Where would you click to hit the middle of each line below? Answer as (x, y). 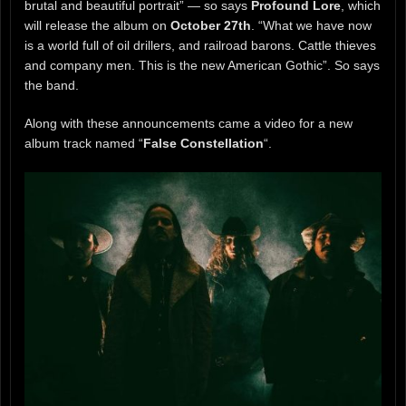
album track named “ (84, 144)
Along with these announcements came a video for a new (188, 124)
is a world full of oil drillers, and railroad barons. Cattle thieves (200, 45)
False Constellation (203, 144)
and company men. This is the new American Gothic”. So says (202, 65)
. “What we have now (311, 25)
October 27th (211, 25)
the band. (52, 85)
